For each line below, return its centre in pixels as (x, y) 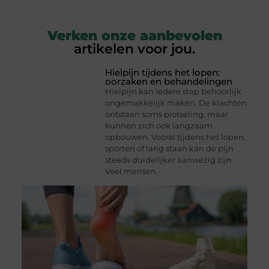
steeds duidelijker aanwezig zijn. (170, 160)
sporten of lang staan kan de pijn (170, 149)
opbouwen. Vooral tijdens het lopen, (176, 137)
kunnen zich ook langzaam (159, 126)
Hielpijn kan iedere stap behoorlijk (174, 92)
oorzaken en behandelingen (169, 82)
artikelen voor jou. (134, 49)
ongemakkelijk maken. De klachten (176, 103)
